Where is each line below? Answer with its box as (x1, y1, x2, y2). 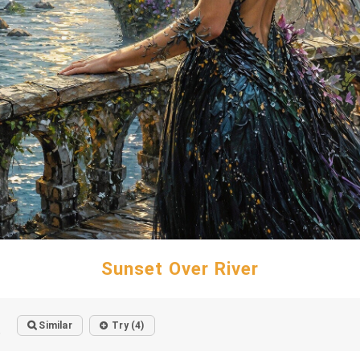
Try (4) (112, 320, 145, 331)
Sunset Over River (101, 258, 259, 279)
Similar (39, 320, 72, 331)
